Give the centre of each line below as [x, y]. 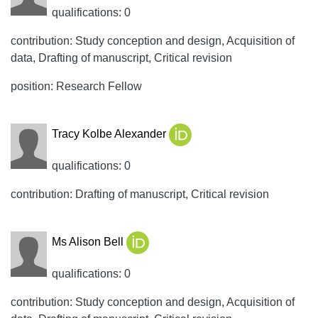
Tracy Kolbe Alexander [110, 134]
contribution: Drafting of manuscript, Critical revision [140, 194]
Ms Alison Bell [89, 242]
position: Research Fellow [76, 86]
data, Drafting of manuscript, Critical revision [121, 58]
